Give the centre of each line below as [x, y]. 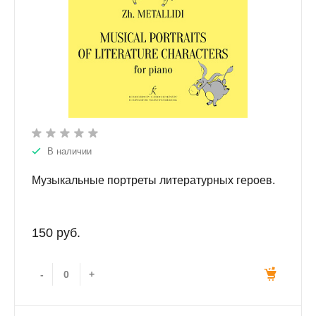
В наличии [69, 152]
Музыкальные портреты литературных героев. [153, 181]
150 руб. [56, 233]
